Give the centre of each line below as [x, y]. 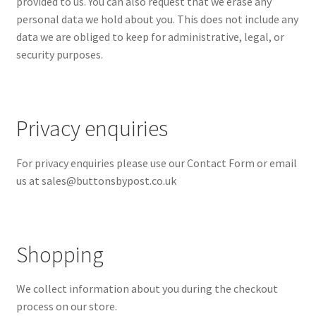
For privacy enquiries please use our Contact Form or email [156, 163]
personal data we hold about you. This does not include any [157, 19]
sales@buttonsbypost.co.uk [109, 180]
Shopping [60, 255]
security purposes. [59, 55]
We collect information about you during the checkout [147, 289]
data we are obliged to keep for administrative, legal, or [150, 37]
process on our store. [66, 306]
